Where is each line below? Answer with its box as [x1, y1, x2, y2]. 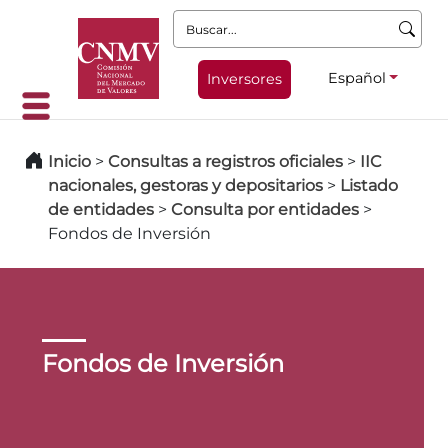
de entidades [48, 200, 154, 219]
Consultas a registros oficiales [108, 152, 343, 171]
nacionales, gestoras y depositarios [48, 176, 323, 195]
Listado [340, 176, 398, 195]
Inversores [206, 69, 282, 88]
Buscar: [173, 11, 232, 31]
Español [327, 68, 386, 87]
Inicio [48, 152, 91, 171]
